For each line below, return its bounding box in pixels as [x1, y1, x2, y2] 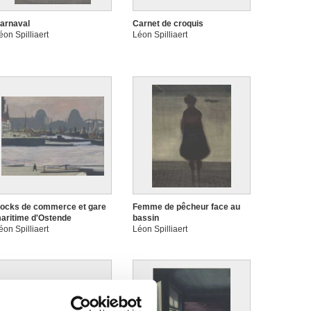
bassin [133, 213, 159, 223]
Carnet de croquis [133, 19, 203, 28]
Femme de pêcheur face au [133, 202, 240, 212]
